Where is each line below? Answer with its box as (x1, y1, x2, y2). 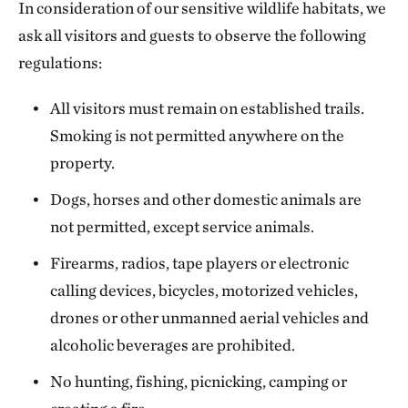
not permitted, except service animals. (50, 216, 315, 236)
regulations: (18, 52, 102, 72)
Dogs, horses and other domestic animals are (50, 189, 362, 209)
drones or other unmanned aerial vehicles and (50, 307, 370, 327)
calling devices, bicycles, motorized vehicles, (50, 280, 359, 300)
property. (50, 152, 116, 172)
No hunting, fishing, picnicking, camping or (50, 371, 348, 391)
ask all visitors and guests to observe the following (18, 25, 366, 45)
